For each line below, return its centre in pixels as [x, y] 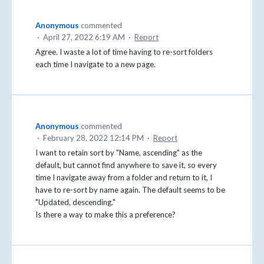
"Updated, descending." [75, 202]
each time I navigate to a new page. [95, 65]
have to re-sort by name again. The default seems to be [130, 190]
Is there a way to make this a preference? [105, 215]
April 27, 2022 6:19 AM [84, 37]
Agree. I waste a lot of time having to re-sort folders [124, 52]
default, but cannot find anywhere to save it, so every [126, 165]
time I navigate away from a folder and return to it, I [124, 178]
